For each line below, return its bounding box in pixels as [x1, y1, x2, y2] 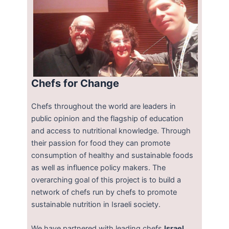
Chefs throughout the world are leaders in [31, 101, 176, 111]
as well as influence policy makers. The [31, 163, 166, 172]
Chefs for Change [31, 77, 120, 89]
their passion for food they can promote [31, 138, 171, 148]
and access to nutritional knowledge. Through [31, 126, 191, 135]
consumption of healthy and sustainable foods [31, 150, 194, 160]
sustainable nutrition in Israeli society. [31, 199, 163, 209]
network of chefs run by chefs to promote [31, 187, 177, 197]
